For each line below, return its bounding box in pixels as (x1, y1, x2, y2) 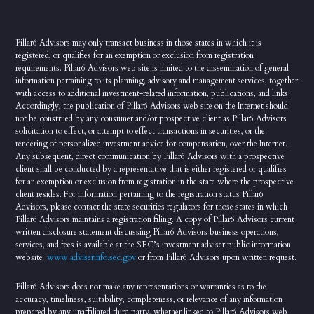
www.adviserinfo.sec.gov (47, 251, 137, 263)
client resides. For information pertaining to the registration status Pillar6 (15, 188, 264, 200)
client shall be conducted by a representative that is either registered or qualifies (15, 163, 287, 175)
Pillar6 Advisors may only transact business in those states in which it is (15, 36, 262, 48)
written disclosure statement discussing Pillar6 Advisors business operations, (15, 226, 280, 238)
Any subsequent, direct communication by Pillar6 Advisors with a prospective (15, 150, 285, 162)
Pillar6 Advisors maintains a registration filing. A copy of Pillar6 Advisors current (15, 213, 295, 225)
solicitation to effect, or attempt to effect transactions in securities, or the (15, 125, 266, 137)
